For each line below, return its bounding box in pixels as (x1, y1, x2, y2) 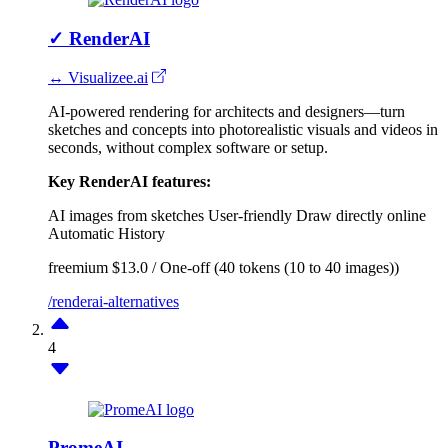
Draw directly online (296, 206, 426, 224)
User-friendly (208, 206, 292, 224)
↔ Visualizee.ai (48, 68, 148, 86)
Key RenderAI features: (48, 172, 211, 190)
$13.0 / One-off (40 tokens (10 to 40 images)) (112, 258, 399, 276)
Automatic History (48, 224, 165, 242)
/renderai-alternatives (48, 292, 179, 310)
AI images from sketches (48, 206, 204, 224)
